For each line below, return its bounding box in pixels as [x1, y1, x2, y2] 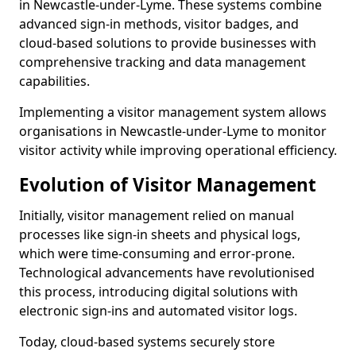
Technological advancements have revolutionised [19, 264, 315, 282]
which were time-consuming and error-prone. [19, 245, 295, 263]
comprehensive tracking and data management [19, 53, 306, 72]
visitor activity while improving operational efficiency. [19, 141, 337, 160]
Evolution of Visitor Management [19, 172, 316, 198]
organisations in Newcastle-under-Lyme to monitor [19, 122, 327, 141]
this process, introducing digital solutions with [19, 283, 298, 301]
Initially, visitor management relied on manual [19, 207, 294, 225]
